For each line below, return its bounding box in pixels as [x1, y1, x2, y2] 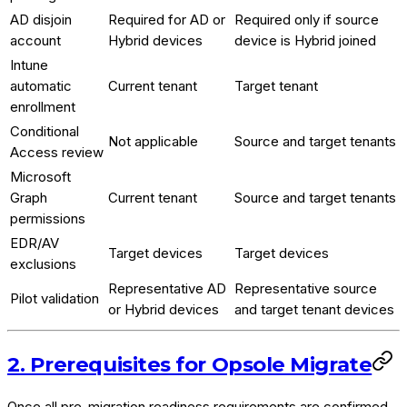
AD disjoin [10, 11, 72, 29]
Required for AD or [108, 11, 225, 29]
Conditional [10, 123, 79, 141]
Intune [10, 56, 48, 74]
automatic [10, 77, 72, 95]
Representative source [234, 280, 377, 298]
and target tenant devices [234, 301, 394, 319]
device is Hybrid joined [234, 32, 376, 50]
